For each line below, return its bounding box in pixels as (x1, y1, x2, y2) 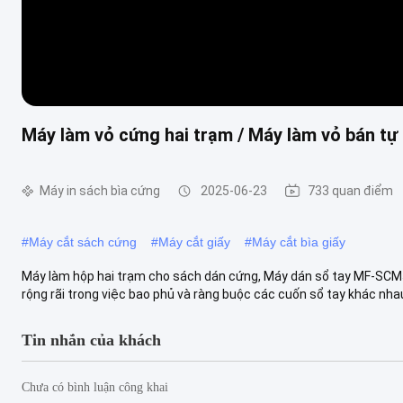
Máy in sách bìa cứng (40, 184, 160, 198)
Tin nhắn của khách (22, 330, 161, 349)
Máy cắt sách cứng (29, 234, 137, 249)
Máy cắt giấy (158, 234, 230, 249)
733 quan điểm (308, 184, 393, 198)
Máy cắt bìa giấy (252, 234, 345, 249)
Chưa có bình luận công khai (22, 380, 168, 394)
